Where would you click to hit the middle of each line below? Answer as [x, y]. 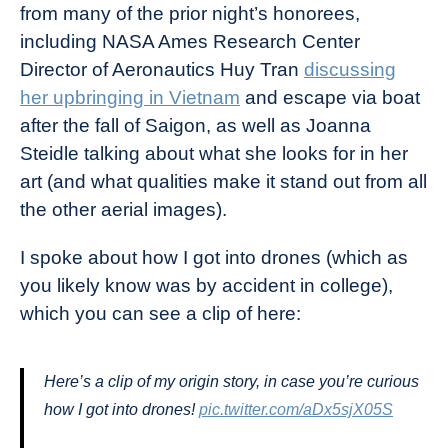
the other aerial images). [123, 209]
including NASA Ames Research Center [190, 41]
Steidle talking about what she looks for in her [214, 153]
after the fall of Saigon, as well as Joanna [195, 125]
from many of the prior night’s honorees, [190, 13]
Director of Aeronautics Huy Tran [162, 69]
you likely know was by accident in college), [206, 285]
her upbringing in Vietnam [130, 97]
